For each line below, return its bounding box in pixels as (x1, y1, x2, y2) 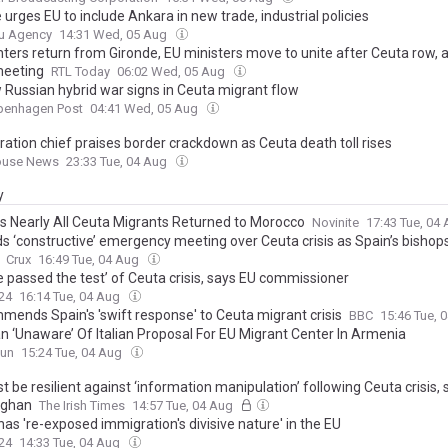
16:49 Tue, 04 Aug (38, 252, 142, 267)
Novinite (312, 215, 359, 230)
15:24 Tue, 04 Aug (21, 345, 125, 360)
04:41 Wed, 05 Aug (90, 101, 201, 116)
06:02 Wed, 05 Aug (117, 64, 228, 79)
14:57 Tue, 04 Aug (132, 398, 236, 413)
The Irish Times (39, 398, 125, 413)
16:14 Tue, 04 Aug (19, 289, 123, 304)
